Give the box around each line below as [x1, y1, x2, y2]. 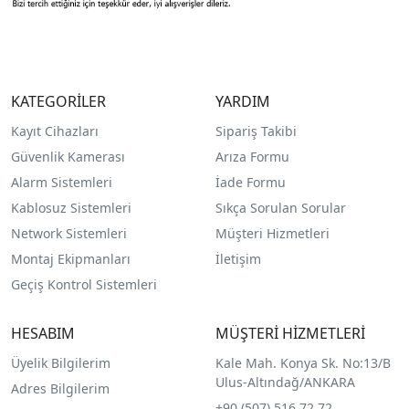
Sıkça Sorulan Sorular [215, 198, 346, 216]
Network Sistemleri [11, 224, 131, 242]
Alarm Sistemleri [11, 173, 112, 191]
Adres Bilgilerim [11, 379, 110, 397]
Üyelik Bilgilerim [11, 353, 110, 372]
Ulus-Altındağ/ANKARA [215, 372, 355, 391]
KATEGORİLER [11, 90, 106, 111]
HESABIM [11, 322, 75, 343]
